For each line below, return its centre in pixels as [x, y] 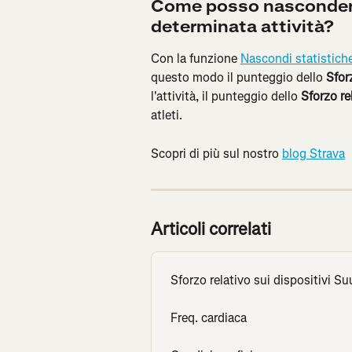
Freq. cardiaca [209, 318]
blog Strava [313, 153]
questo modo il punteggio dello [238, 78]
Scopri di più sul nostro [216, 153]
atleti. [167, 115]
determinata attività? [242, 27]
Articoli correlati [211, 229]
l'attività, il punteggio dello [226, 97]
